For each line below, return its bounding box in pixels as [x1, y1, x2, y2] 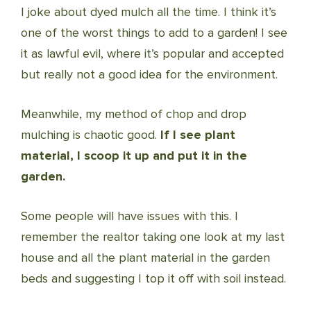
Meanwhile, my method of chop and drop [21, 106, 246, 121]
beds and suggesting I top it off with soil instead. [21, 271, 286, 286]
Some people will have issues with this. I [21, 208, 238, 224]
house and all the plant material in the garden [21, 250, 270, 265]
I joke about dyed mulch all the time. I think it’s [21, 4, 276, 19]
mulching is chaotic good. [21, 127, 160, 142]
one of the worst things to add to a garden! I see [21, 25, 287, 40]
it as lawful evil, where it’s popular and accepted [21, 46, 284, 61]
